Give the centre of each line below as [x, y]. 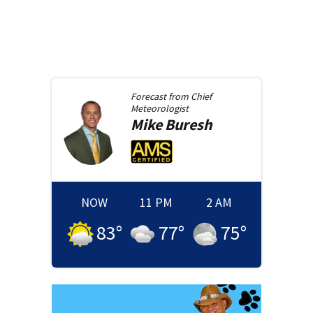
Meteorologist [159, 108]
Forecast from [160, 96]
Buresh [188, 124]
